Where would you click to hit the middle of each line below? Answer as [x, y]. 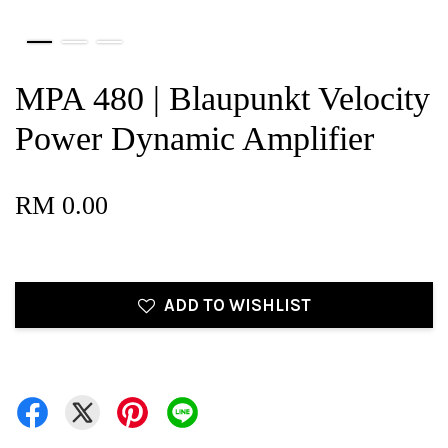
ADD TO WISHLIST [237, 305]
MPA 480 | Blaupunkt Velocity [222, 98]
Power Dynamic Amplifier [194, 138]
